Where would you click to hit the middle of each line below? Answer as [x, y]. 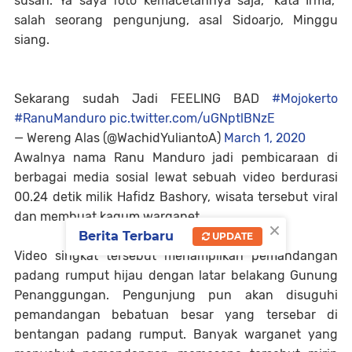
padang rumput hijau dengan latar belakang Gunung [176, 276]
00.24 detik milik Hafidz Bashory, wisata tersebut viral [176, 197]
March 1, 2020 [265, 138]
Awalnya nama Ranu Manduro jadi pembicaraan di [176, 158]
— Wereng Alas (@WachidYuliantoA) [119, 138]
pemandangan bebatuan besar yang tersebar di [176, 315]
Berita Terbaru [126, 236]
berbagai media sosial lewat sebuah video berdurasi [176, 178]
